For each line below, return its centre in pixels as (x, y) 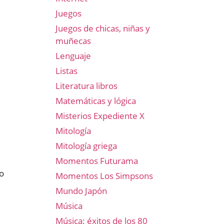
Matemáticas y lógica (96, 101)
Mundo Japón (81, 191)
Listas (66, 71)
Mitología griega (86, 146)
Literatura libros (86, 86)
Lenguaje (73, 56)
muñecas (73, 41)
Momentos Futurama (97, 161)
